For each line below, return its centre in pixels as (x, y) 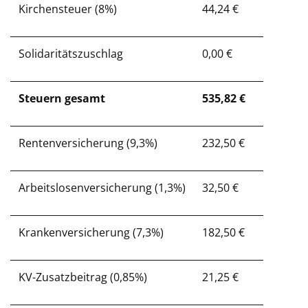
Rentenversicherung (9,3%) (88, 143)
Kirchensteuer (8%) (68, 9)
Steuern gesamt (62, 98)
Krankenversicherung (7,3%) (91, 232)
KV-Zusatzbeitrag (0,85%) (83, 277)
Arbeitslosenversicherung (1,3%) (102, 188)
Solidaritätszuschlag (71, 54)
